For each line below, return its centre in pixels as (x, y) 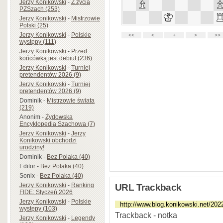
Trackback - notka (146, 215)
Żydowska (59, 117)
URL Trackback (148, 188)
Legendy (83, 218)
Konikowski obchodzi (48, 140)
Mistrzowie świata (71, 100)
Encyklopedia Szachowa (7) (57, 124)
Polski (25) (34, 25)
